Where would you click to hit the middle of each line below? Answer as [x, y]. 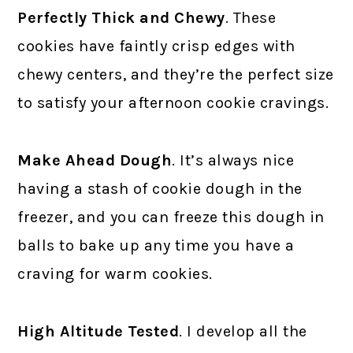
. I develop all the [243, 331]
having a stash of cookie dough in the [160, 188]
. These [251, 17]
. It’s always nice [233, 160]
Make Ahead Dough [95, 160]
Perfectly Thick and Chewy [121, 17]
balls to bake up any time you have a [156, 245]
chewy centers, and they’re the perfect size [176, 74]
